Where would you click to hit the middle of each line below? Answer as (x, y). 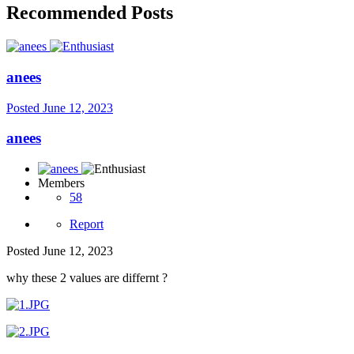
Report (87, 224)
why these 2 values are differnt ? (87, 278)
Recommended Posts (90, 13)
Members (61, 183)
